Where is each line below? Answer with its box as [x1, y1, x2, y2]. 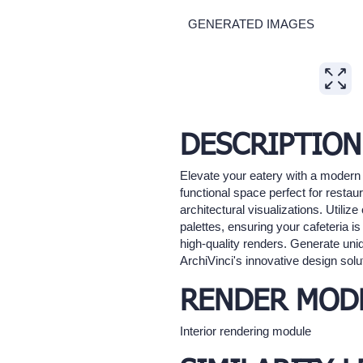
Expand [241, 55, 282, 70]
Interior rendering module [180, 324, 311, 339]
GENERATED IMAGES [188, 16, 314, 31]
